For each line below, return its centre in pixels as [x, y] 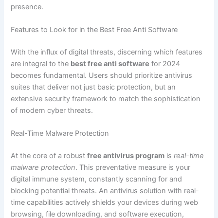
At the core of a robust [49, 156]
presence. [27, 7]
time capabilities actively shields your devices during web [105, 203]
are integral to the [41, 64]
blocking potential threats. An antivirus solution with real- [105, 191]
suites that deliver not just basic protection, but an [93, 87]
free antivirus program [126, 156]
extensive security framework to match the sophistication [106, 99]
